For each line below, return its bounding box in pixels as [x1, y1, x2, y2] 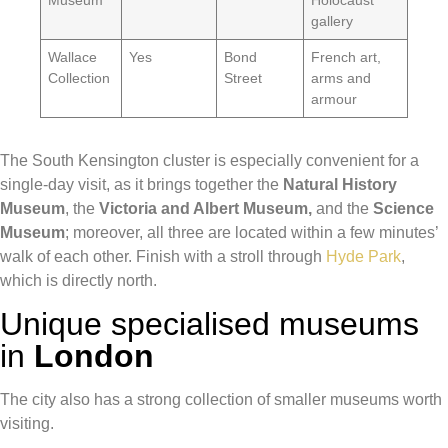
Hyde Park [326, 248, 401, 266]
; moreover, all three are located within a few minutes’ [65, 224, 438, 242]
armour [311, 91, 358, 108]
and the [316, 200, 373, 218]
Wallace [48, 49, 98, 66]
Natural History [283, 176, 397, 194]
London [34, 337, 154, 374]
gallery [311, 13, 354, 30]
